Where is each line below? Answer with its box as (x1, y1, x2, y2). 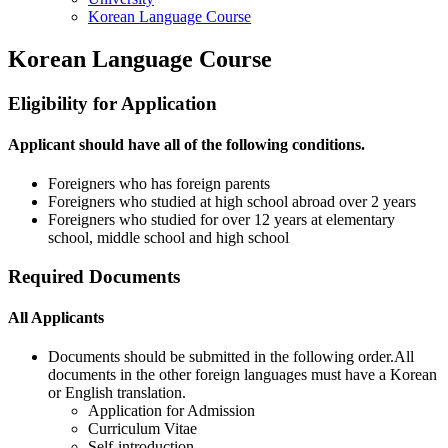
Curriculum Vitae (88, 420, 197, 438)
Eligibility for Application (8, 92, 217, 114)
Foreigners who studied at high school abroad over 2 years (48, 193, 416, 211)
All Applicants (8, 309, 104, 327)
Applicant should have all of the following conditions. (8, 135, 365, 153)
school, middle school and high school (48, 229, 289, 247)
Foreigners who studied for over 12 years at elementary (48, 211, 395, 229)
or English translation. (48, 384, 186, 402)
